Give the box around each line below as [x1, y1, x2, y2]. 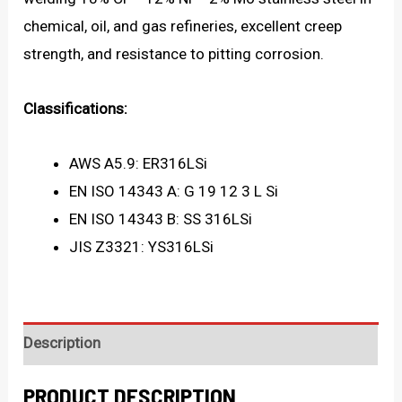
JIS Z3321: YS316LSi [69, 237, 214, 256]
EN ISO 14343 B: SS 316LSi [69, 209, 253, 228]
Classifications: [23, 100, 128, 118]
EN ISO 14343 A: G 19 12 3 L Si [69, 181, 279, 200]
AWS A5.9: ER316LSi [69, 153, 208, 172]
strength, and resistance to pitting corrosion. [23, 45, 325, 64]
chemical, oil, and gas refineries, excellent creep [23, 17, 343, 36]
